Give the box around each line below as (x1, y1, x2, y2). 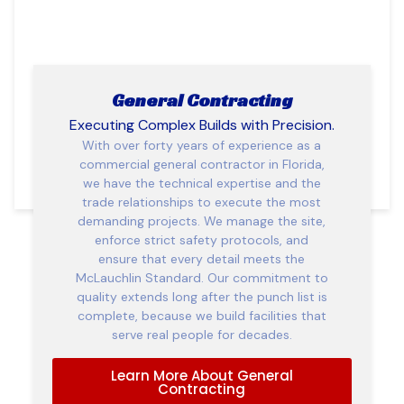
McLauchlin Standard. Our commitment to (75, 270, 328, 287)
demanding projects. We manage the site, (78, 213, 326, 230)
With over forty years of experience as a (82, 137, 322, 154)
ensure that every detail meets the (98, 251, 306, 268)
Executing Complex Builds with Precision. (69, 115, 335, 135)
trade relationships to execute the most (82, 194, 322, 211)
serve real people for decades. (111, 326, 292, 344)
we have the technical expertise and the (82, 175, 321, 192)
